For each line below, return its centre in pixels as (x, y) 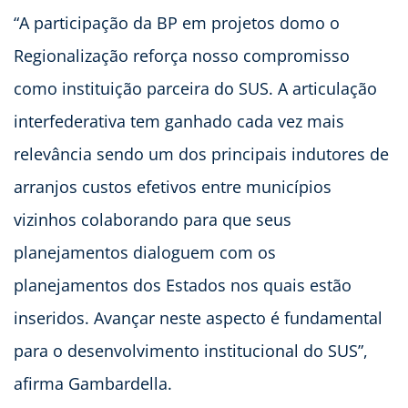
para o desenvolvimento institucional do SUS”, (191, 350)
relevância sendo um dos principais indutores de (201, 153)
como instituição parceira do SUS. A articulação (195, 88)
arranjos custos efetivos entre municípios (173, 186)
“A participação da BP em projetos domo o (177, 22)
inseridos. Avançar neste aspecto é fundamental (198, 317)
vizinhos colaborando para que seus (153, 219)
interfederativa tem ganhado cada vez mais (179, 121)
